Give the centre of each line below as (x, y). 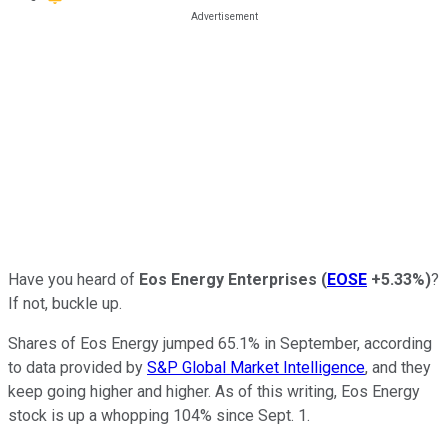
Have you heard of (73, 279)
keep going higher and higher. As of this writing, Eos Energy (214, 391)
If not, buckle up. (65, 303)
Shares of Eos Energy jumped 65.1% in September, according (220, 343)
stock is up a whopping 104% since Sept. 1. (159, 415)
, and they (398, 367)
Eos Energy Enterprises (228, 279)
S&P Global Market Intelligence (256, 367)
